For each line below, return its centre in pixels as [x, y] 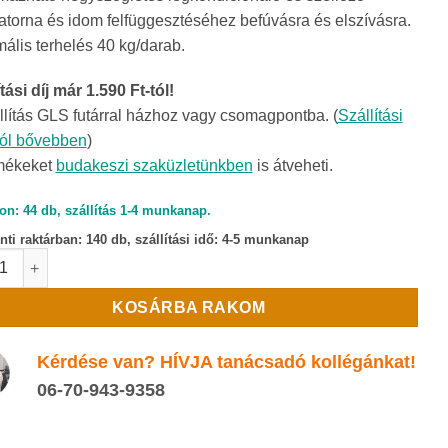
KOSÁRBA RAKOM [189, 308]
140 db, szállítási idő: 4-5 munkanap [197, 240]
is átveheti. [292, 166]
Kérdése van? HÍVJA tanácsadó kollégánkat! [226, 362]
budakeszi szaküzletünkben [154, 166]
